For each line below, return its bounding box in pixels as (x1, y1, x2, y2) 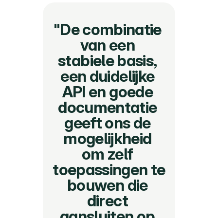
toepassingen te (53, 160, 165, 179)
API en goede (62, 82, 153, 101)
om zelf (82, 145, 133, 163)
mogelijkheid (63, 129, 152, 148)
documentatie (58, 98, 157, 117)
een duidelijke (60, 67, 155, 86)
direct (87, 191, 128, 210)
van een (80, 36, 135, 54)
